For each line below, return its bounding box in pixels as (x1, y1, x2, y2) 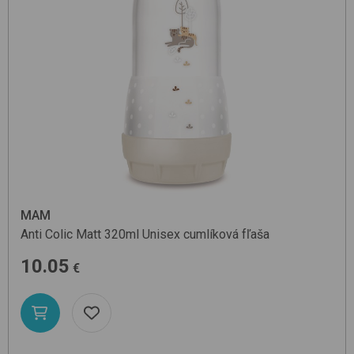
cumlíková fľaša (183, 227, 269, 243)
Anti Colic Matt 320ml (21, 227, 139, 243)
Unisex (142, 227, 180, 243)
